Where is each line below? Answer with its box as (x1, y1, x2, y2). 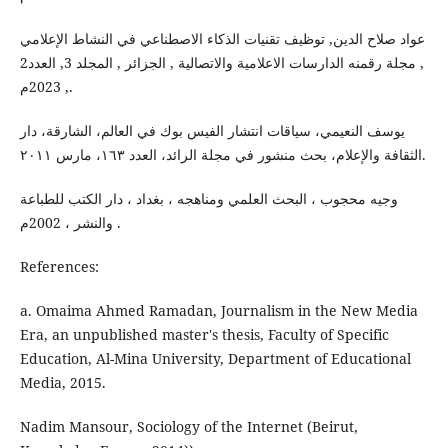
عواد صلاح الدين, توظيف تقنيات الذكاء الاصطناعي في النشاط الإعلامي (19, 28, 425, 48)
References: (19, 256, 99, 276)
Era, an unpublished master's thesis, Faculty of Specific (19, 324, 389, 344)
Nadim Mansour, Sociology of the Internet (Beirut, (19, 416, 358, 436)
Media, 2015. (19, 372, 106, 392)
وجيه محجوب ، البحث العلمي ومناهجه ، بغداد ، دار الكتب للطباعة (19, 188, 398, 208)
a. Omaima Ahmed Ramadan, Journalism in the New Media (19, 300, 418, 320)
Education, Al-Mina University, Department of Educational (19, 348, 411, 368)
